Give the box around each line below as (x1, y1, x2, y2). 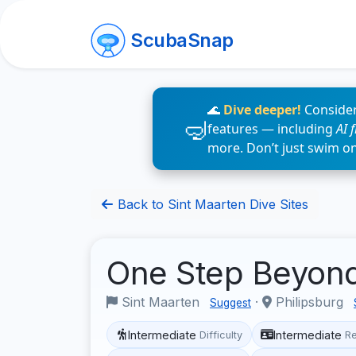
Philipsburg (272, 294, 347, 310)
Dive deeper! (223, 101, 301, 118)
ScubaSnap (130, 29, 234, 52)
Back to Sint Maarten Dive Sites (114, 196, 308, 212)
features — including (207, 120, 336, 137)
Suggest (210, 296, 251, 309)
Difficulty (199, 328, 243, 341)
